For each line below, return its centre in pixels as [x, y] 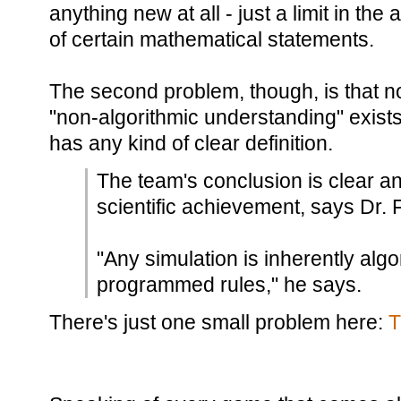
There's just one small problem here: [219, 322]
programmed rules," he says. [229, 285]
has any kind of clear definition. [191, 143]
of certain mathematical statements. [212, 39]
